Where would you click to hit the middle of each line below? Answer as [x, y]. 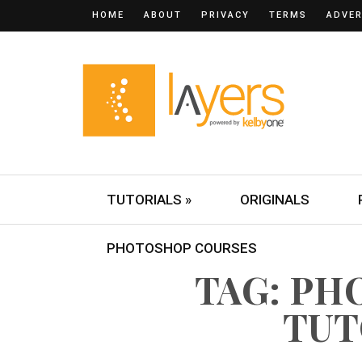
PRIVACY [225, 15]
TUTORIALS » [149, 200]
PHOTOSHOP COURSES [182, 248]
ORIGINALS [275, 200]
